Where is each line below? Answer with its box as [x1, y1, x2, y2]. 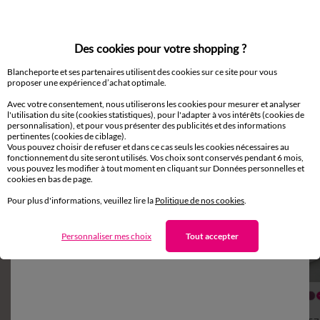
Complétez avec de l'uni [23, 85, 210, 107]
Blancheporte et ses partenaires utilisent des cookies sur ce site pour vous [7, 66, 277, 77]
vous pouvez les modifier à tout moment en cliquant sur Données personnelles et [7, 162, 304, 174]
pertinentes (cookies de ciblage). [7, 130, 126, 141]
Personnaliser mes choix [61, 230, 151, 241]
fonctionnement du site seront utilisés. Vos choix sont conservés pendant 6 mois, [7, 151, 304, 163]
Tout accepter [186, 230, 239, 241]
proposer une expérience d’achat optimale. [7, 76, 166, 88]
